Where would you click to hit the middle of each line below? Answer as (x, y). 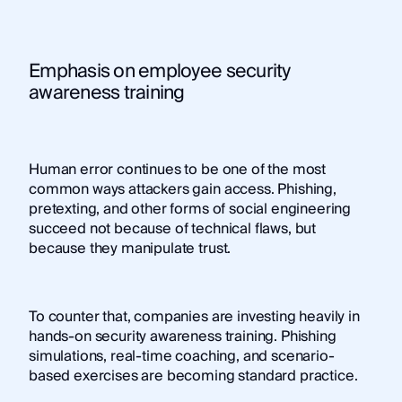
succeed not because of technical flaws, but (172, 229)
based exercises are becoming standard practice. (193, 376)
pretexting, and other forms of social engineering (190, 210)
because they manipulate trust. (130, 249)
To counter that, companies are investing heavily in (194, 317)
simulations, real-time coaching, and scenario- (181, 357)
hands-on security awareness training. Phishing (182, 337)
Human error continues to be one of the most (177, 170)
